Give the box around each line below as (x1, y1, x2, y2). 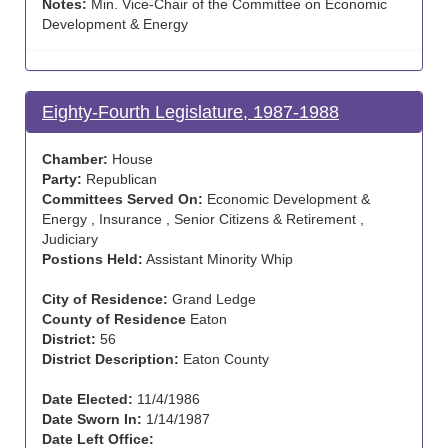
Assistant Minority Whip (143, 251, 293, 267)
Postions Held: (42, 251, 143, 267)
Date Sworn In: (42, 411, 142, 427)
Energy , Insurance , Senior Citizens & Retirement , (42, 211, 364, 227)
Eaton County (179, 351, 269, 367)
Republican (82, 171, 157, 187)
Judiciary (42, 231, 98, 247)
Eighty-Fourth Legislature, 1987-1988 (42, 102, 339, 122)
